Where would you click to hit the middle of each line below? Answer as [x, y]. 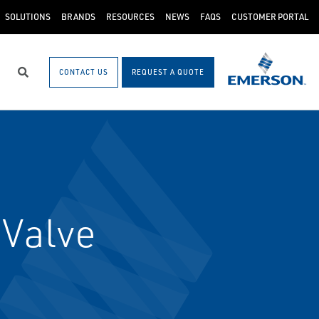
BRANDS [78, 17]
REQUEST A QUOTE [168, 72]
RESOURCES [130, 17]
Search [40, 78]
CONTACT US [83, 72]
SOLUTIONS [28, 17]
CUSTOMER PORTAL [270, 17]
